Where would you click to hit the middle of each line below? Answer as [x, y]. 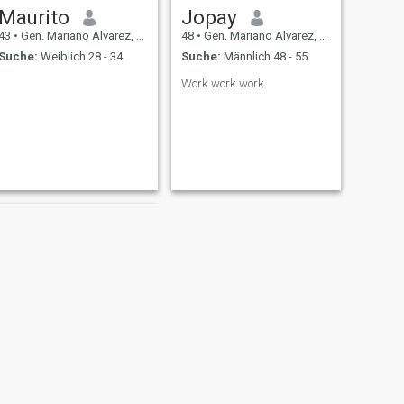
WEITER [239, 387]
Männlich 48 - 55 [264, 56]
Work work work [222, 83]
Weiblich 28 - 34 [80, 56]
